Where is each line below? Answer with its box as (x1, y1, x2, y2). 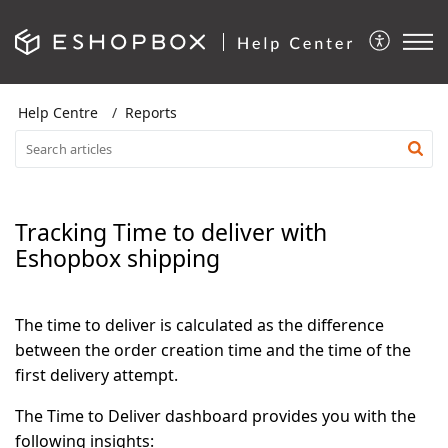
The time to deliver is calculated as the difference (15, 314, 384, 336)
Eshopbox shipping (15, 242, 220, 274)
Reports (125, 103, 177, 122)
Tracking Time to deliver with (15, 216, 327, 248)
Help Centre (18, 103, 98, 122)
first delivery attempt (15, 364, 174, 386)
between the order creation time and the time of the (15, 339, 411, 361)
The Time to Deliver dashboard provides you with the (15, 405, 416, 427)
